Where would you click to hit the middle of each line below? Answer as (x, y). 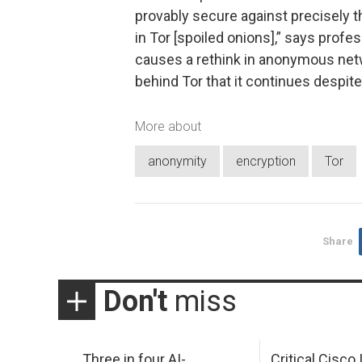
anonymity (177, 162)
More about (168, 126)
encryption (266, 162)
